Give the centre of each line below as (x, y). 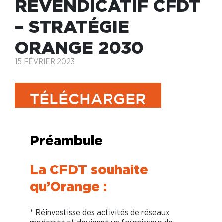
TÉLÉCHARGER (88, 100)
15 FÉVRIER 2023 (45, 62)
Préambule (66, 140)
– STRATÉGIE (72, 26)
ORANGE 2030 (79, 47)
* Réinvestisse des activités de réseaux (100, 213)
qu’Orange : (68, 187)
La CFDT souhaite (89, 170)
